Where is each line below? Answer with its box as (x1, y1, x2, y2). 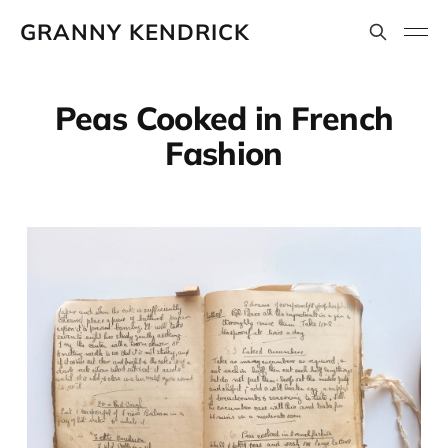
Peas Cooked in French (54, 98, 394, 139)
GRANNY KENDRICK (20, 18, 250, 46)
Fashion (165, 133, 283, 174)
